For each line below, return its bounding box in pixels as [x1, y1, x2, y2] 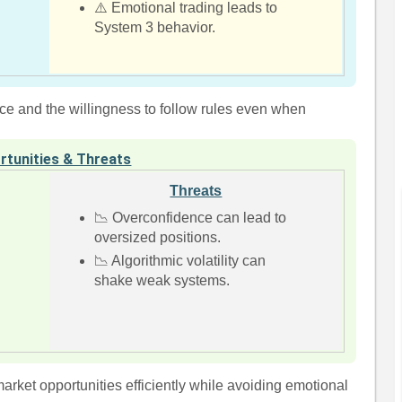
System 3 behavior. [94, 20, 216, 35]
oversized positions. [94, 230, 222, 245]
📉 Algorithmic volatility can [94, 253, 267, 268]
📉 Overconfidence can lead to [94, 210, 287, 225]
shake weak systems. [94, 273, 231, 288]
